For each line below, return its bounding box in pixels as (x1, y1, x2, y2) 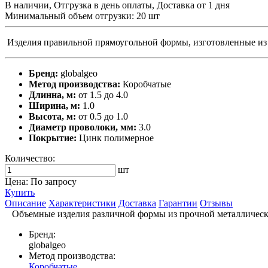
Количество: (5, 153, 55, 163)
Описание (5, 197, 46, 208)
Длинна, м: (29, 89, 76, 100)
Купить (5, 187, 35, 197)
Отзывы (200, 197, 233, 208)
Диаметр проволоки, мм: (29, 121, 136, 132)
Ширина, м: (29, 100, 80, 111)
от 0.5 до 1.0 (76, 111, 128, 121)
